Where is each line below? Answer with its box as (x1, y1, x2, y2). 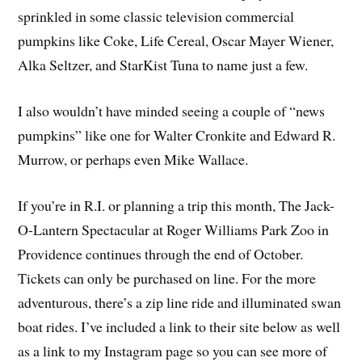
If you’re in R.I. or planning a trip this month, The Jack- (18, 196, 335, 215)
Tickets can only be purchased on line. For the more (18, 268, 317, 288)
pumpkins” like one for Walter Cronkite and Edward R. (18, 125, 336, 145)
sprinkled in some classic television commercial (18, 6, 295, 27)
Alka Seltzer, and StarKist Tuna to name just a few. (18, 55, 309, 75)
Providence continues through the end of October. (18, 244, 304, 263)
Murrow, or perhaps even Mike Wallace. (18, 149, 249, 170)
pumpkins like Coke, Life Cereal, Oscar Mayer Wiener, (18, 31, 335, 51)
